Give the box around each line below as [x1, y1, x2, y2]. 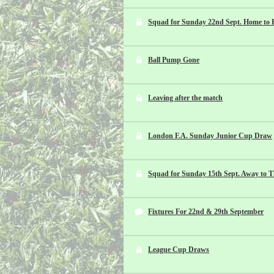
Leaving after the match [148, 94, 223, 102]
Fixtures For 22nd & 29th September [148, 207, 264, 216]
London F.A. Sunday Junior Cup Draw [148, 131, 273, 140]
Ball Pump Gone [148, 56, 200, 64]
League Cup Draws [148, 245, 210, 254]
